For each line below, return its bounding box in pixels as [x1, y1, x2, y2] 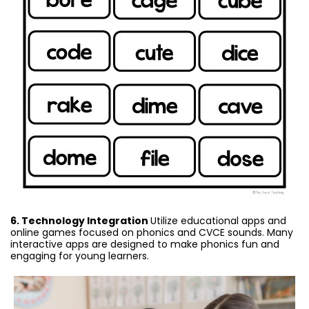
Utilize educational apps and [150, 214, 286, 228]
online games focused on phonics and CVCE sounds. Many [10, 226, 293, 240]
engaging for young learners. [10, 249, 149, 263]
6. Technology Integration [10, 214, 150, 228]
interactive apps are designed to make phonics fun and [10, 237, 279, 252]
